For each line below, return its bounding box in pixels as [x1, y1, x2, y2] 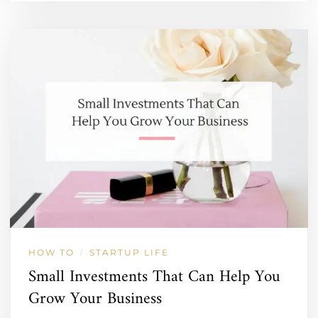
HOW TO [28, 246, 75, 258]
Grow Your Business [28, 284, 162, 314]
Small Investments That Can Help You [28, 262, 280, 292]
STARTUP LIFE [89, 246, 169, 258]
